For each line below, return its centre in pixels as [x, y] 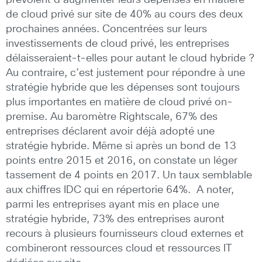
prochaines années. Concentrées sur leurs [106, 29]
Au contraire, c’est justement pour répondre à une [125, 73]
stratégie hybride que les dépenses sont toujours [123, 87]
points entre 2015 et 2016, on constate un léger [122, 161]
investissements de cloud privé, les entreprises [118, 44]
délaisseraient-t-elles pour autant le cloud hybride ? [130, 58]
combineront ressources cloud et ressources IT [119, 248]
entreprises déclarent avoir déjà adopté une [110, 131]
